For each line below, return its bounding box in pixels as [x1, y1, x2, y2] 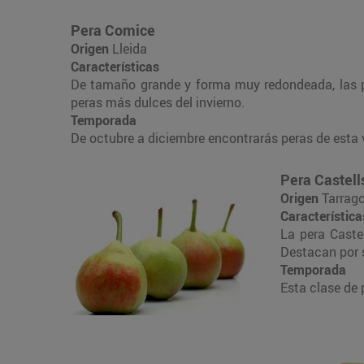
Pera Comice [71, 19, 155, 40]
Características [71, 57, 159, 76]
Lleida [109, 39, 147, 58]
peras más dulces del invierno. [71, 93, 245, 111]
